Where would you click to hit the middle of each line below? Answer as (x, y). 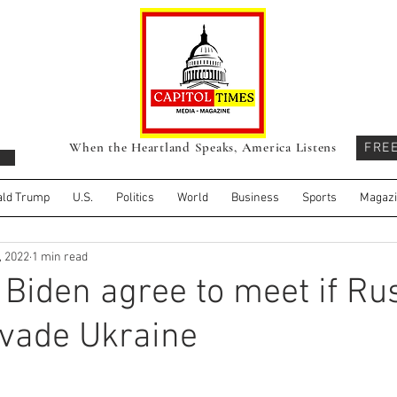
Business (255, 198)
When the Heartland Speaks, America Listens (203, 147)
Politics (135, 198)
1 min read (60, 257)
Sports (319, 198)
